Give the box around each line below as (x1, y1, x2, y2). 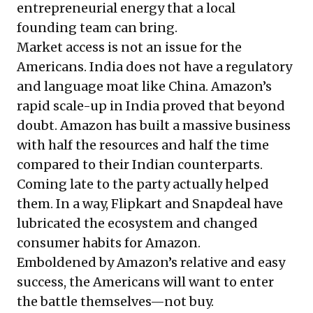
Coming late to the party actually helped (17, 175, 269, 192)
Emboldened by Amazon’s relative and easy (17, 254, 285, 270)
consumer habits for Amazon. (17, 234, 201, 251)
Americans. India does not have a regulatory (17, 58, 292, 75)
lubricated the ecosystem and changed (17, 214, 258, 231)
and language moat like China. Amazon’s (17, 78, 272, 94)
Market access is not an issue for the (17, 38, 242, 55)
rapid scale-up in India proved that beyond (17, 97, 285, 114)
